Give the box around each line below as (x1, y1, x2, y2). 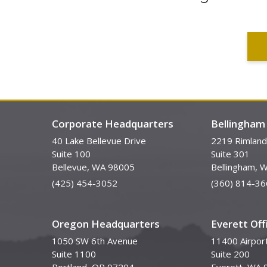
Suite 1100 (52, 248, 96, 260)
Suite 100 (52, 148, 91, 160)
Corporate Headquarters (52, 117, 173, 131)
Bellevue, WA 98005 (52, 161, 135, 173)
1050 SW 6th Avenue (52, 235, 138, 247)
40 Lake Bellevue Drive (52, 135, 146, 147)
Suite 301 (210, 148, 250, 160)
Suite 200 (210, 248, 250, 260)
